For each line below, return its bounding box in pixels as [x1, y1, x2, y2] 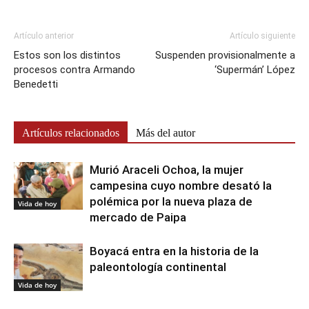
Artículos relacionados [22, 127, 119, 139]
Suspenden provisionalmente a [155, 49, 295, 62]
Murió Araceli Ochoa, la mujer [90, 163, 243, 177]
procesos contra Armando [14, 63, 135, 77]
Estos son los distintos [14, 49, 121, 62]
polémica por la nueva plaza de [90, 195, 252, 209]
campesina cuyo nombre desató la [90, 179, 272, 193]
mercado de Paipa [90, 210, 186, 225]
